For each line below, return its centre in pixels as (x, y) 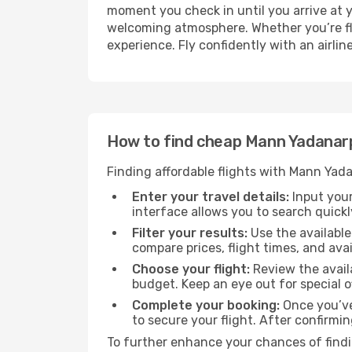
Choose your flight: (191, 269)
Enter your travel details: (211, 197)
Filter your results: (190, 233)
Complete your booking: (206, 305)
